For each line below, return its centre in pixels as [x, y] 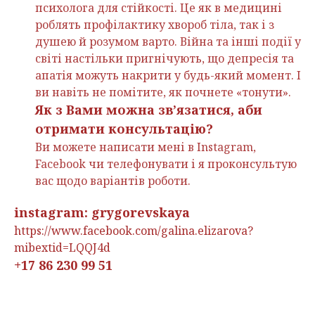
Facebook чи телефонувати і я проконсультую [166, 164]
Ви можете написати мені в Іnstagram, [146, 147]
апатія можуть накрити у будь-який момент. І [168, 76]
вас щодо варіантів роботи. [113, 181]
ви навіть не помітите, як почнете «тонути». [163, 92]
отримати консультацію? [124, 129]
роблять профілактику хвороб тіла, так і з [155, 25]
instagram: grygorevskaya [102, 213]
